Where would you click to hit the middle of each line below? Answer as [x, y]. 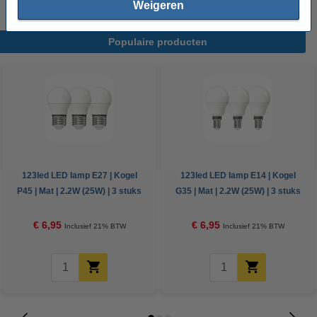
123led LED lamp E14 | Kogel [238, 175]
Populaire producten [157, 42]
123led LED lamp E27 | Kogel [79, 175]
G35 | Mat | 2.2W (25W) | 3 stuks [238, 191]
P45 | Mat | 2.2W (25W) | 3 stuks [79, 191]
